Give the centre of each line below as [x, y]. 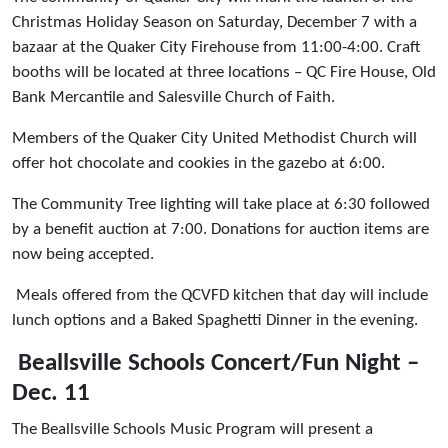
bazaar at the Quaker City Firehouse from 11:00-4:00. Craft [216, 48]
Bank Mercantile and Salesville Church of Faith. [177, 98]
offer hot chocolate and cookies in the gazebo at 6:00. [198, 164]
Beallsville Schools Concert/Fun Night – [218, 364]
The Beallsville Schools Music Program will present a [192, 430]
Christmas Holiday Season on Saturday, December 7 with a [214, 23]
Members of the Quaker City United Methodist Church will [214, 139]
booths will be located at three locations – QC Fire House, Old [224, 73]
